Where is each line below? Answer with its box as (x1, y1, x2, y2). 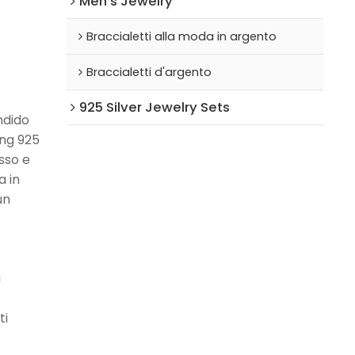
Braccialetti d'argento (86, 63, 212, 80)
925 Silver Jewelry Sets (78, 97, 230, 116)
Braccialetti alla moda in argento (86, 28, 277, 44)
